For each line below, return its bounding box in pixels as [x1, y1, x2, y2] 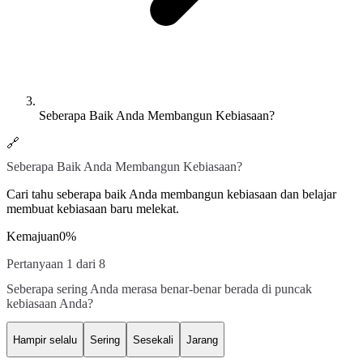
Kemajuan [6, 228, 59, 243]
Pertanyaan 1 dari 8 [6, 256, 105, 271]
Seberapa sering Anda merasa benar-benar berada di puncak [6, 281, 312, 296]
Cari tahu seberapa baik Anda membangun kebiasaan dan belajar [6, 186, 336, 201]
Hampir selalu [13, 333, 77, 346]
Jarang [186, 333, 218, 346]
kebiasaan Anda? [6, 296, 93, 310]
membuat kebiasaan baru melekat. [6, 201, 179, 216]
